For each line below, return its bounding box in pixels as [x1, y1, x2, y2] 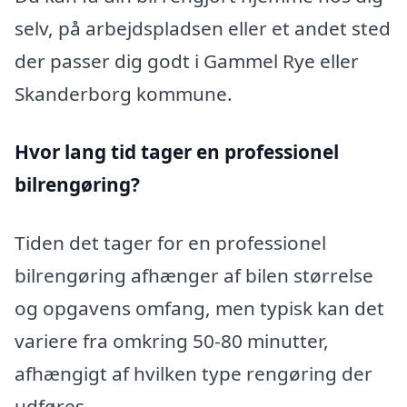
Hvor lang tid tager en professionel [15, 139, 339, 165]
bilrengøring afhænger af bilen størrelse [15, 262, 373, 288]
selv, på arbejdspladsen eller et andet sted [15, 15, 391, 42]
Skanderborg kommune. [15, 81, 233, 107]
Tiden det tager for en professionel [15, 229, 326, 255]
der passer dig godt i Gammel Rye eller [15, 48, 359, 74]
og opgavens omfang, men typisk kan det [15, 294, 384, 321]
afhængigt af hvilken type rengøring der [15, 360, 372, 386]
